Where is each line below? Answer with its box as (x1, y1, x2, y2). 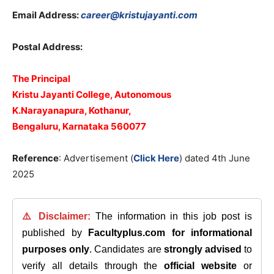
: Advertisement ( (59, 152, 133, 164)
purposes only (22, 244, 90, 254)
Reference (12, 152, 59, 164)
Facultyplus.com (88, 228, 165, 238)
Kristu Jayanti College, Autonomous (12, 89, 171, 100)
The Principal (12, 73, 70, 84)
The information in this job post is (90, 211, 253, 221)
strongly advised (163, 244, 242, 254)
